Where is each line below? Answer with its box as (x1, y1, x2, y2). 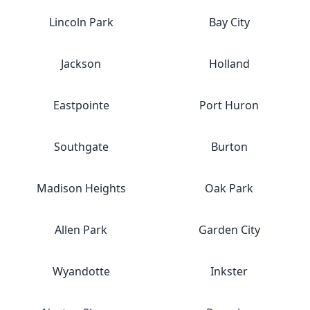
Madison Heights (36, 181, 126, 196)
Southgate (53, 139, 109, 154)
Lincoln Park (48, 15, 113, 30)
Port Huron (199, 98, 259, 113)
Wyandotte (52, 264, 110, 279)
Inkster (210, 264, 248, 279)
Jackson (61, 56, 101, 71)
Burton (210, 139, 248, 154)
